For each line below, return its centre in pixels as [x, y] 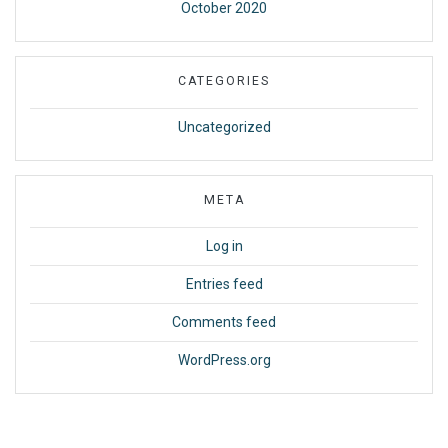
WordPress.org [224, 360]
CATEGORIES [224, 81]
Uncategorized [224, 127]
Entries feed [224, 284]
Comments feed [224, 322]
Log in [224, 246]
